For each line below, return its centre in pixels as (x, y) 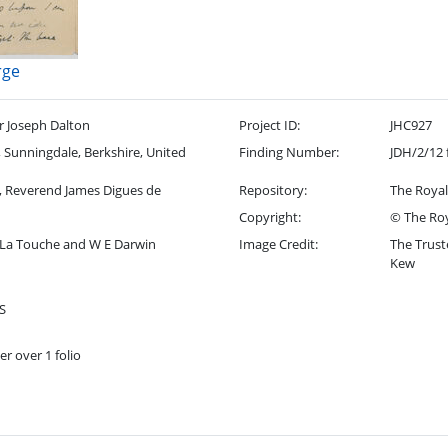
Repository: (272, 190)
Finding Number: (288, 152)
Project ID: (269, 125)
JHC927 (410, 125)
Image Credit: (278, 244)
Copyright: (269, 217)
